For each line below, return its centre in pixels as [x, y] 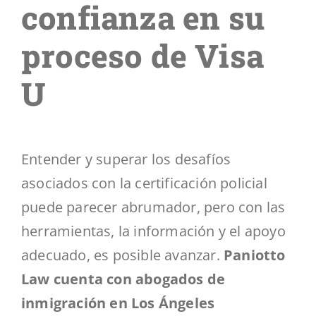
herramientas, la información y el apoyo [153, 231]
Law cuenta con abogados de [123, 279]
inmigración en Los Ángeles [118, 303]
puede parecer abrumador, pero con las [153, 207]
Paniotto [255, 255]
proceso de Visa [143, 55]
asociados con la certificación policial [144, 183]
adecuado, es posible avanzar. [122, 255]
